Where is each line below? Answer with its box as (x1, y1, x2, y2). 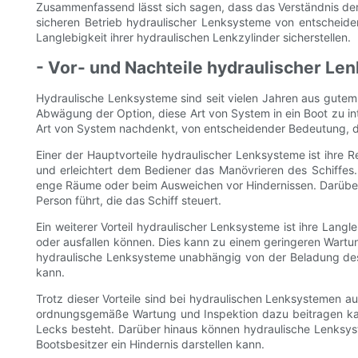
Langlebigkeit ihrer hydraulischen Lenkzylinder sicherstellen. (36, 30, 351, 45)
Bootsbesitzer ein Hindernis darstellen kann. (36, 337, 265, 352)
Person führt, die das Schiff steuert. (36, 193, 221, 208)
